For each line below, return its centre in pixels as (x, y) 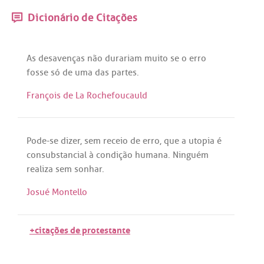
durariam (123, 58)
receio (115, 141)
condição (114, 155)
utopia (202, 141)
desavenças (62, 58)
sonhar (88, 169)
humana (151, 155)
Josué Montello (57, 192)
